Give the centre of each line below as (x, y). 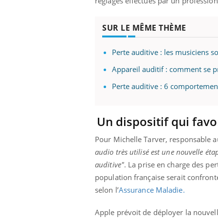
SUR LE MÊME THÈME (144, 28)
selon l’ (107, 190)
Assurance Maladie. (152, 190)
